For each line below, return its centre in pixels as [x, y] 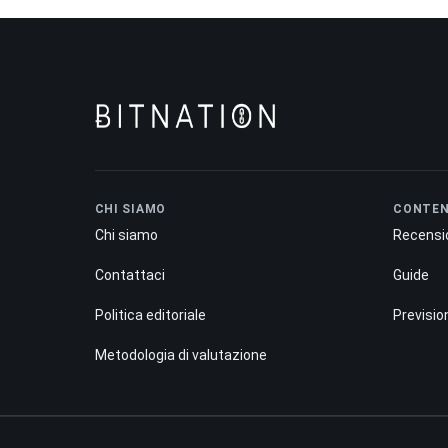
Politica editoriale [150, 314]
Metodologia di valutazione [180, 354]
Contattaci [129, 274]
